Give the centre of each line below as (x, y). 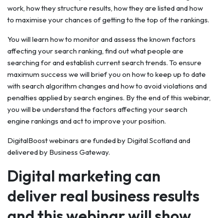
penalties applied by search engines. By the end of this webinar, (109, 98)
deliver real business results (103, 196)
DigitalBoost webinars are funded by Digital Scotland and (99, 140)
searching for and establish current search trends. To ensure (104, 63)
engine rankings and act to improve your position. (87, 121)
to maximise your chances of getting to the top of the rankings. (108, 20)
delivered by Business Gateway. (59, 152)
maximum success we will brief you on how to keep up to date (107, 74)
